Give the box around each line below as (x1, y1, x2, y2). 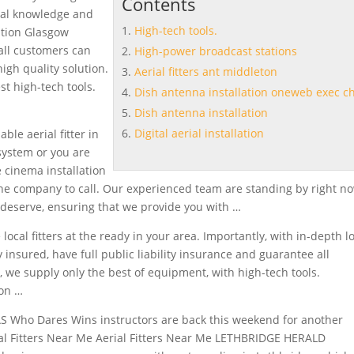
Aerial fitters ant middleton (134, 64, 278, 79)
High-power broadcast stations (134, 43, 298, 58)
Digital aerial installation (134, 126, 265, 141)
